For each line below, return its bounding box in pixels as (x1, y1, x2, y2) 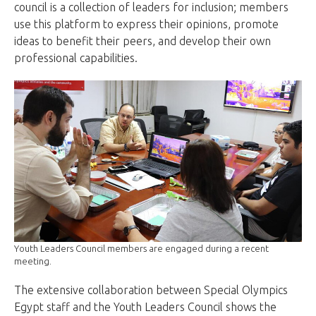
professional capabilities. (14, 51, 138, 64)
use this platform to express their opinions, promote (14, 17, 279, 30)
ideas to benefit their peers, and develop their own (14, 34, 271, 47)
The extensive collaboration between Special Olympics (14, 284, 288, 297)
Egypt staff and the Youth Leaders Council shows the (14, 300, 276, 314)
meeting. (14, 256, 51, 267)
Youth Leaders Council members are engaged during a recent (14, 243, 269, 254)
